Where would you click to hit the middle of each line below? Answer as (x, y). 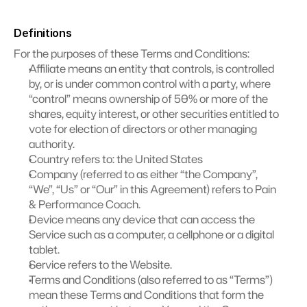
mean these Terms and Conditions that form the (146, 295)
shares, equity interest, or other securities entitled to (154, 114)
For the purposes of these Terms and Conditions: (132, 53)
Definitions (43, 33)
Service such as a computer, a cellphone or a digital (151, 234)
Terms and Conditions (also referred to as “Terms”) (151, 280)
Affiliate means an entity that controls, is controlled (151, 69)
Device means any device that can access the (142, 219)
